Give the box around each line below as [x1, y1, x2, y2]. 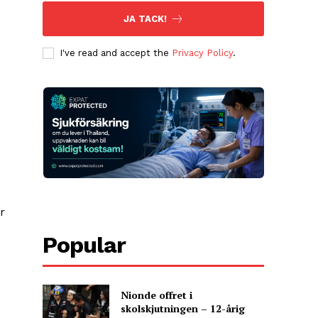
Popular [43, 231, 126, 259]
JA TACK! [123, 13, 167, 25]
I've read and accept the [60, 48, 172, 59]
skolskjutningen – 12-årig [120, 301, 245, 315]
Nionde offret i [120, 287, 192, 302]
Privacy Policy [172, 48, 234, 59]
